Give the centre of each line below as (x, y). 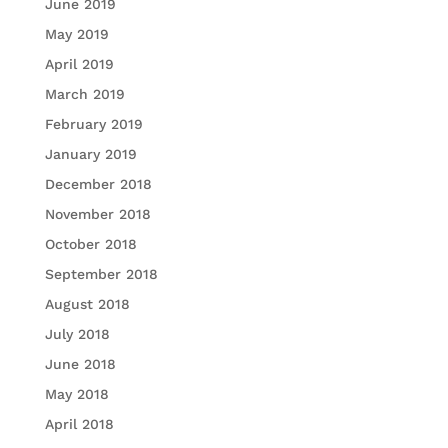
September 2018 (101, 274)
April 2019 (79, 64)
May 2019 (76, 34)
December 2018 (98, 184)
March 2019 (84, 94)
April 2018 (79, 424)
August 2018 (87, 304)
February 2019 (93, 124)
